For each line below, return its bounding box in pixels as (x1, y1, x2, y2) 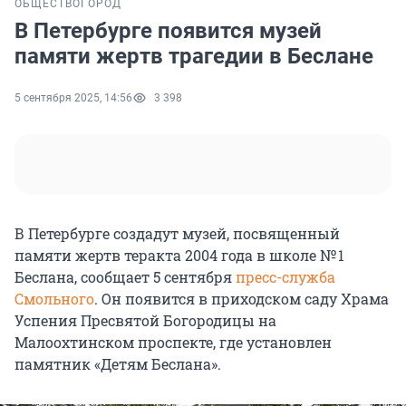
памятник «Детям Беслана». (14, 354, 221, 374)
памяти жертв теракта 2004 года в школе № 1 (14, 246, 344, 266)
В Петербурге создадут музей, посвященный (14, 224, 340, 244)
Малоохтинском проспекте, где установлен (14, 333, 332, 353)
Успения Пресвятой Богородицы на (14, 311, 276, 331)
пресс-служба (236, 267, 335, 287)
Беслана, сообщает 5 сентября (14, 267, 236, 287)
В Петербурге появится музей (14, 18, 322, 44)
